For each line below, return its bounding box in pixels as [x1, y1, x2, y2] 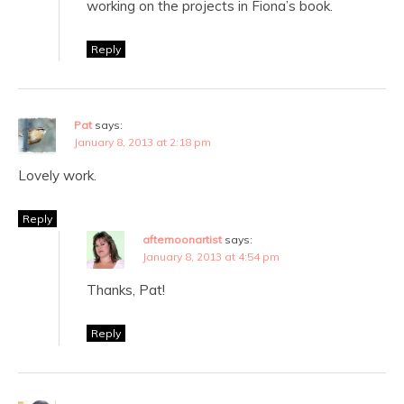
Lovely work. [18, 167, 96, 185]
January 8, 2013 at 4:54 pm [142, 250, 280, 264]
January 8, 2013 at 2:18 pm [74, 135, 211, 150]
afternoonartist [142, 233, 222, 247]
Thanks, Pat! [87, 281, 165, 299]
